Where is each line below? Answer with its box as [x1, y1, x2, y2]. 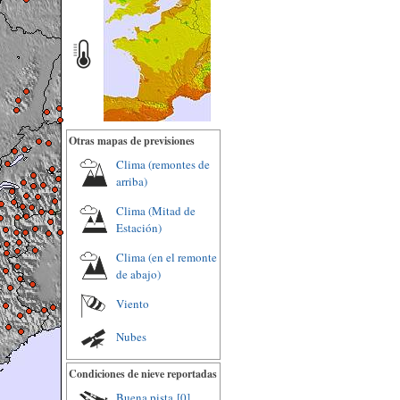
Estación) [116, 220, 162, 236]
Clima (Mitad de [116, 203, 196, 219]
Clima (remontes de [116, 156, 210, 172]
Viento [116, 296, 149, 312]
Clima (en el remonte [116, 249, 217, 265]
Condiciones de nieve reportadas [69, 366, 217, 381]
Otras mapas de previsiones [69, 133, 195, 148]
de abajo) [116, 266, 161, 282]
